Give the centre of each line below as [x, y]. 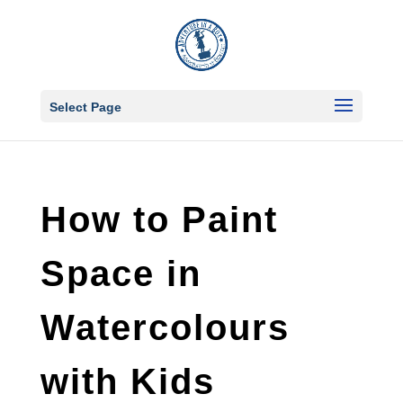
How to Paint [159, 219]
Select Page [85, 107]
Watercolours [165, 327]
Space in [121, 273]
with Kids [127, 381]
